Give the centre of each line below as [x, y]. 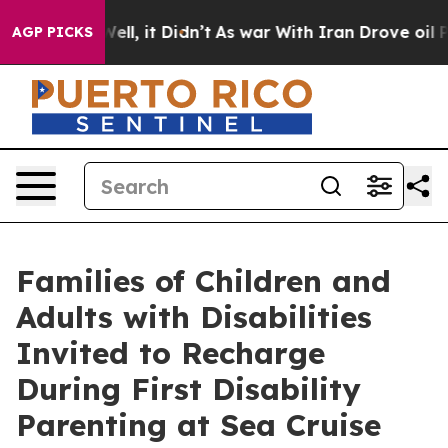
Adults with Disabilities [194, 317]
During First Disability [188, 389]
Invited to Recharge [170, 353]
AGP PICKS [52, 32]
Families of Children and [203, 281]
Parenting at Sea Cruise [198, 425]
